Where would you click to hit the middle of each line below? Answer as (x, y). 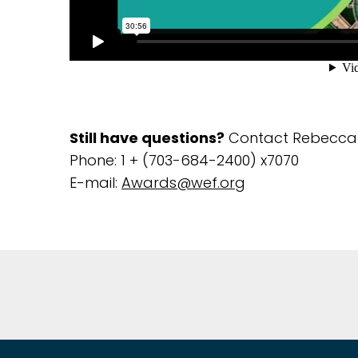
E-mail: (95, 182)
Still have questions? (147, 137)
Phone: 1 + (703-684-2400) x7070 (184, 160)
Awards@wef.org (183, 182)
